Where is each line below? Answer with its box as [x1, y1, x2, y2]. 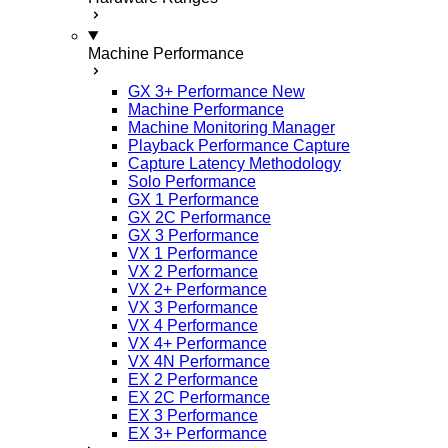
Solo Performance [128, 173, 256, 190]
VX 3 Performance [128, 299, 258, 316]
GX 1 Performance [128, 191, 259, 208]
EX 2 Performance [128, 371, 258, 388]
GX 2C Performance [128, 209, 271, 226]
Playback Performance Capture [128, 137, 350, 154]
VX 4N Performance [128, 353, 270, 370]
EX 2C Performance [128, 389, 270, 406]
